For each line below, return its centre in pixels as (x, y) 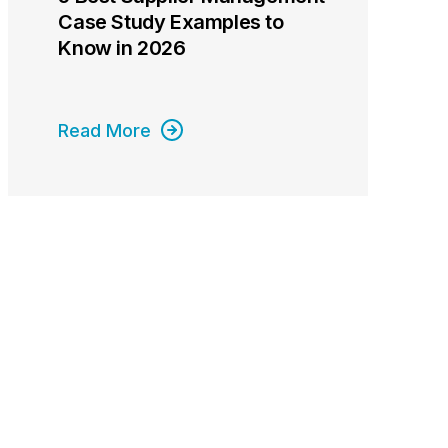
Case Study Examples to (171, 22)
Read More (105, 130)
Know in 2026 (122, 48)
